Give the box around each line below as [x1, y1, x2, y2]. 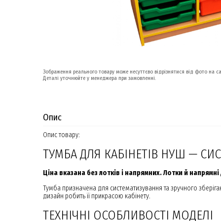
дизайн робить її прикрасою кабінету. [43, 192, 150, 200]
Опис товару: [43, 131, 80, 139]
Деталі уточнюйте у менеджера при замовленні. [43, 75, 156, 81]
